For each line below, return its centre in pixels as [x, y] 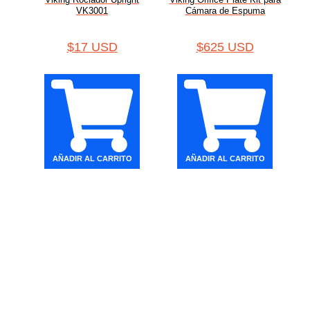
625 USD [228, 47]
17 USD [95, 47]
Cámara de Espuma [225, 11]
